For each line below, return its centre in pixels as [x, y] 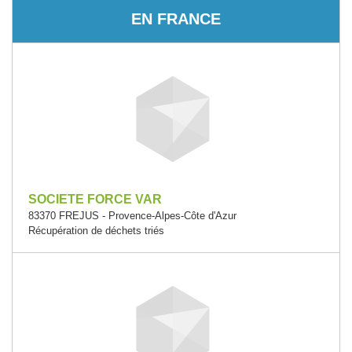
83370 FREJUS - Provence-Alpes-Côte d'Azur [132, 216]
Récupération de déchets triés [96, 231]
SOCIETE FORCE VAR [95, 199]
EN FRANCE [176, 18]
